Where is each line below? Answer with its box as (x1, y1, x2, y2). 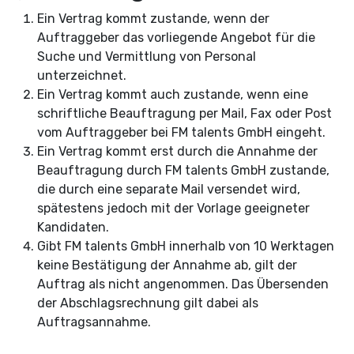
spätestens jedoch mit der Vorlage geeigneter (37, 201, 310, 216)
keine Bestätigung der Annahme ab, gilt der (37, 258, 297, 273)
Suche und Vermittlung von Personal (37, 49, 256, 64)
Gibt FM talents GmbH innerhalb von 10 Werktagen (37, 239, 334, 254)
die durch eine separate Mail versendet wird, (37, 182, 300, 197)
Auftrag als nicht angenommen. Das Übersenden (37, 277, 329, 292)
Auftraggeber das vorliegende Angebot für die (37, 30, 315, 45)
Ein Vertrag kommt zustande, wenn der (37, 11, 269, 26)
